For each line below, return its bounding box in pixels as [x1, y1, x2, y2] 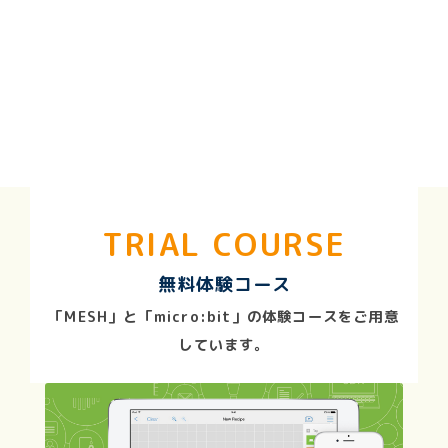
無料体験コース [157, 272, 291, 298]
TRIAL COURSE [101, 222, 347, 267]
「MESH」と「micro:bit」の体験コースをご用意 [49, 307, 399, 328]
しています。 [178, 335, 270, 356]
